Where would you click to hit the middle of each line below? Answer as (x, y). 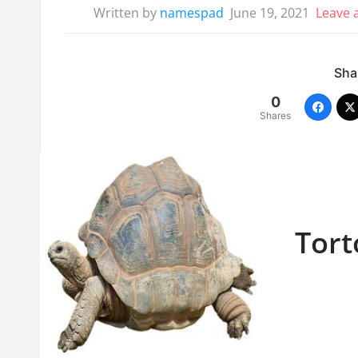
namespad (191, 13)
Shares (276, 116)
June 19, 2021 (269, 13)
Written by (126, 13)
